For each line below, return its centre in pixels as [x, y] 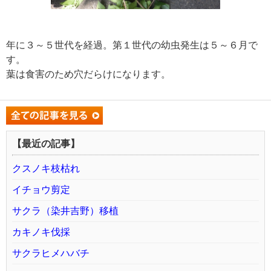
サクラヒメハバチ [51, 253]
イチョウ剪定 [41, 189]
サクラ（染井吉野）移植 [65, 211]
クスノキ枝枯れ [51, 168]
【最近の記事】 [46, 143]
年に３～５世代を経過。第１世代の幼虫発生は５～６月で [132, 45]
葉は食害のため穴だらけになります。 [88, 74]
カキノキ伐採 [41, 232]
